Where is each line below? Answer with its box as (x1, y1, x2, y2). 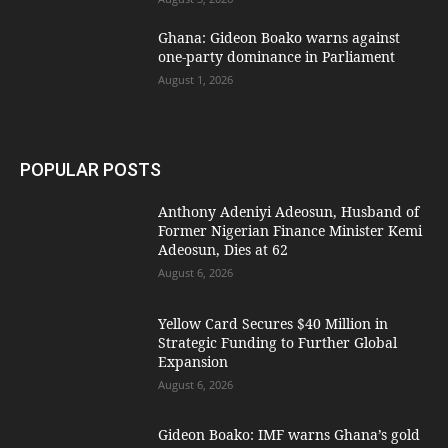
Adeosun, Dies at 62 (158, 239, 289, 259)
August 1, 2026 (158, 72, 234, 88)
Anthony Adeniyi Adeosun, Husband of (158, 201, 420, 221)
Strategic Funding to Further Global (158, 332, 398, 352)
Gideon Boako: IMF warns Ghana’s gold (158, 425, 421, 445)
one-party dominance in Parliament (158, 47, 396, 67)
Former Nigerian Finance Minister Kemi (158, 220, 423, 240)
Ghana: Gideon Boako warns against (158, 28, 401, 48)
